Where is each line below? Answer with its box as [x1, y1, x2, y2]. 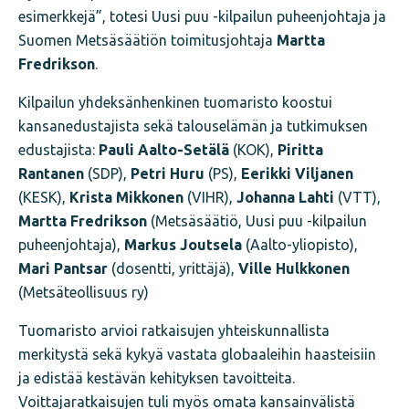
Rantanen [18, 164, 84, 182]
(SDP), [84, 164, 131, 182]
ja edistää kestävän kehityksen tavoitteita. [18, 369, 295, 386]
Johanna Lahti [236, 188, 334, 205]
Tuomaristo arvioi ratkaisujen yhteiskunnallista [18, 321, 330, 339]
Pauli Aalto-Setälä [99, 141, 229, 158]
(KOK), [229, 141, 278, 158]
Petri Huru [131, 164, 204, 182]
